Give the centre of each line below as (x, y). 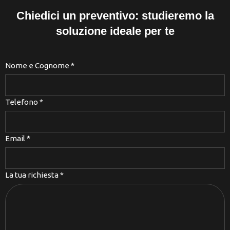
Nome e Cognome (38, 66)
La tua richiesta (33, 175)
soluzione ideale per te (115, 31)
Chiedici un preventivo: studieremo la (115, 16)
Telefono (22, 102)
